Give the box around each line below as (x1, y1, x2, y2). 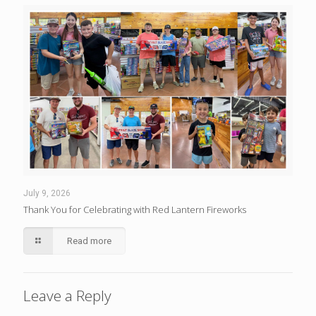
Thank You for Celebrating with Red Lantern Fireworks (23, 202, 246, 216)
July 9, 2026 (23, 188, 71, 198)
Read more (67, 235, 112, 246)
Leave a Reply (23, 285, 111, 305)
